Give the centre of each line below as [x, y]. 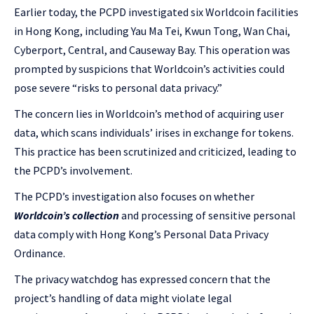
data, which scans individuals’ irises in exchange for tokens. [154, 132]
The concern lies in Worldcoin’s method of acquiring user [149, 114]
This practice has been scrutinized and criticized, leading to [155, 151]
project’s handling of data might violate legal [123, 298]
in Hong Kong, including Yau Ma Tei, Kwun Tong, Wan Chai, [152, 31]
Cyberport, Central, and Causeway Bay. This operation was [152, 50]
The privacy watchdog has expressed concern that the [142, 279]
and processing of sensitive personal [207, 215]
